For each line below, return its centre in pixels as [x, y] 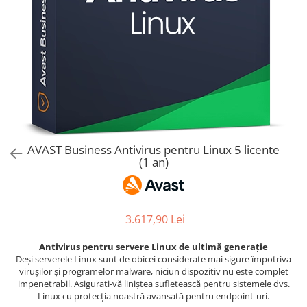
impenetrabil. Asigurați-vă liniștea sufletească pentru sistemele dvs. [153, 283]
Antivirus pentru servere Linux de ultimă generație [153, 246]
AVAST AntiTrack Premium [70, 41]
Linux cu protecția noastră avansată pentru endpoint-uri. [153, 296]
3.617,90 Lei [155, 219]
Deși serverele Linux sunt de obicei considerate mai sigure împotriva [153, 259]
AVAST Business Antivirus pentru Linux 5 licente [153, 150]
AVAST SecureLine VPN [62, 23]
